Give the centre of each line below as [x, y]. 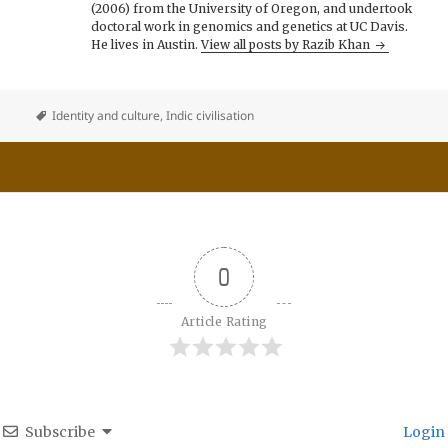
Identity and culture [106, 115]
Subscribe [60, 432]
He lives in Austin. [146, 45]
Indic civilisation [210, 115]
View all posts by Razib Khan [287, 45]
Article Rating [224, 322]
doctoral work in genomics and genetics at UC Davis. [250, 27]
